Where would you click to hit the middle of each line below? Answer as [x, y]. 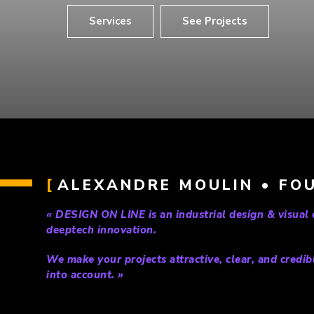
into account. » [85, 274]
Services [110, 21]
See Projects [215, 21]
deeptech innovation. [103, 230]
